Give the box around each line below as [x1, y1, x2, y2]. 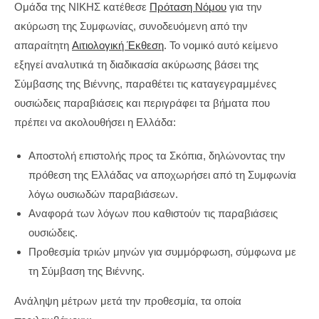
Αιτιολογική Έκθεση [72, 39, 164, 51]
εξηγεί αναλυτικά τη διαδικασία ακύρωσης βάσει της [14, 58, 258, 70]
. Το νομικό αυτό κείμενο [164, 39, 278, 51]
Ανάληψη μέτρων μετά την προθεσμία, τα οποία [14, 295, 241, 307]
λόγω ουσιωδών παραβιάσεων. [28, 188, 178, 200]
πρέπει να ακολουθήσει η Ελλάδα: [14, 116, 176, 128]
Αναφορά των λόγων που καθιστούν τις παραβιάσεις [28, 207, 278, 219]
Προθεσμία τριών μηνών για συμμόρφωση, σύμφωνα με [28, 246, 296, 258]
